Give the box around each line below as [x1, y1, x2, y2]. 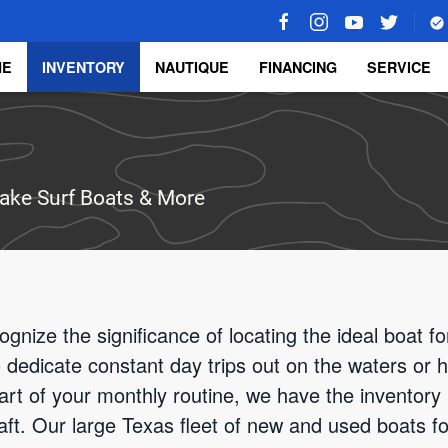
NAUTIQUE [155, 56, 229, 77]
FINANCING [259, 56, 337, 77]
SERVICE [367, 56, 431, 77]
